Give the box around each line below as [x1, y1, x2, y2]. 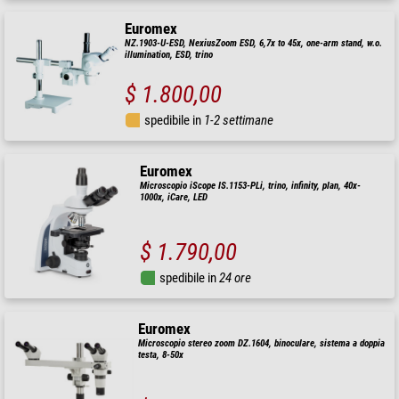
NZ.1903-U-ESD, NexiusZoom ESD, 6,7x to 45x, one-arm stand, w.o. [125, 37, 383, 49]
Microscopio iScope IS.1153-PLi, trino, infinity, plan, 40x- [140, 180, 362, 192]
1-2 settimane [204, 112, 274, 129]
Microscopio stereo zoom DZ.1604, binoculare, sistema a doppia [138, 338, 386, 350]
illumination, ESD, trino [125, 48, 214, 61]
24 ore [219, 270, 252, 287]
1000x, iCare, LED [140, 191, 208, 204]
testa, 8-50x [138, 349, 184, 362]
